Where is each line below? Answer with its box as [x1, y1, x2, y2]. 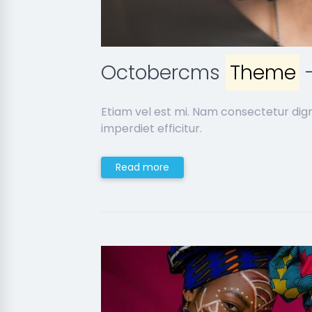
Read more [116, 160, 169, 174]
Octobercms [101, 58, 226, 86]
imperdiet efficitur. [101, 120, 202, 136]
